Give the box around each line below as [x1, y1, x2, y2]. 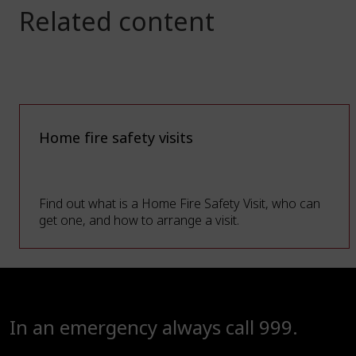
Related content [19, 4, 215, 41]
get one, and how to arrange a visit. [39, 211, 239, 230]
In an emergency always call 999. [10, 314, 298, 342]
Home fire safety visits [39, 128, 193, 149]
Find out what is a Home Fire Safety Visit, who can [39, 195, 320, 213]
